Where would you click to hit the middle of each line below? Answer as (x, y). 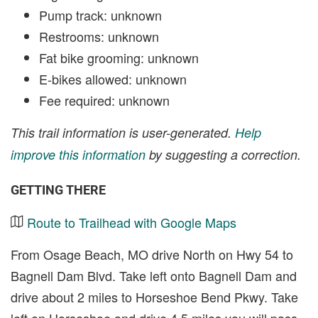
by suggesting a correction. (223, 154)
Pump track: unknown (100, 15)
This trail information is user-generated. (123, 132)
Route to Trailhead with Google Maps (132, 222)
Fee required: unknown (104, 100)
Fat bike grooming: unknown (119, 57)
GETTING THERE (58, 190)
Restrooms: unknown (99, 36)
